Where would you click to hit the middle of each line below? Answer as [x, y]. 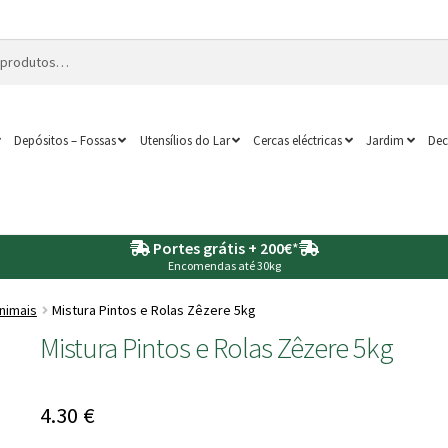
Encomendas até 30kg [224, 265]
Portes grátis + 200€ [222, 247]
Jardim [385, 139]
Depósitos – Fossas [64, 139]
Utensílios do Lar [184, 139]
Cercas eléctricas [298, 139]
